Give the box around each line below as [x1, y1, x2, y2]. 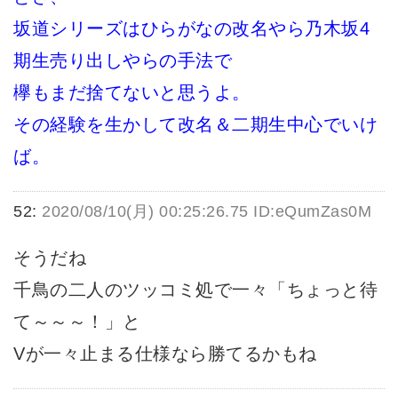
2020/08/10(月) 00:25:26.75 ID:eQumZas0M [42, 202, 371, 220]
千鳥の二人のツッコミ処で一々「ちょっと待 [13, 279, 378, 299]
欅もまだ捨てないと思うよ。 [13, 83, 251, 103]
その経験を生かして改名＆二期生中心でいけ [13, 115, 378, 135]
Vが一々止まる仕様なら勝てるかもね [13, 343, 317, 363]
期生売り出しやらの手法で [13, 51, 232, 71]
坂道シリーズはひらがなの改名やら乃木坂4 [13, 19, 370, 39]
